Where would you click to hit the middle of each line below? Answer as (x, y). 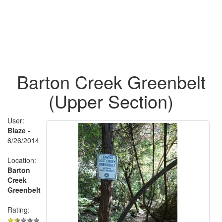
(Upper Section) (111, 101)
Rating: (19, 209)
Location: (22, 160)
